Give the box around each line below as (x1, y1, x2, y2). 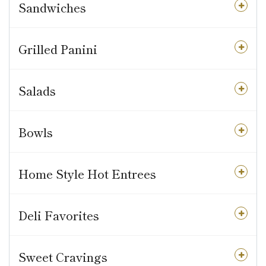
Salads (18, 82, 56, 100)
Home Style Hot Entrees (18, 165, 156, 183)
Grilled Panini (18, 40, 97, 58)
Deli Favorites (18, 207, 99, 224)
